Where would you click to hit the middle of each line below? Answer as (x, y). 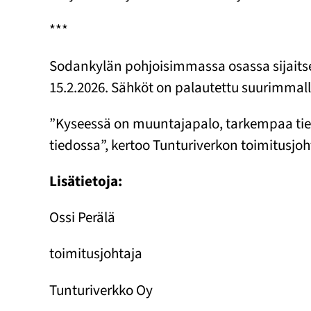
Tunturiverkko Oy (101, 290)
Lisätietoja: (86, 182)
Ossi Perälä (83, 218)
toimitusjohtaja (96, 254)
